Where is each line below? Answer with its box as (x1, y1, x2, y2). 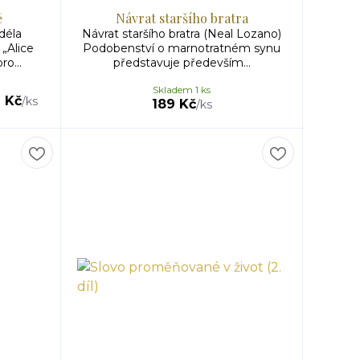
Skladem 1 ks (153, 84, 211, 96)
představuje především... (112, 55, 251, 70)
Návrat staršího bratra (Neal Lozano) (82, 27, 281, 41)
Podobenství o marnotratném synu (83, 41, 280, 55)
